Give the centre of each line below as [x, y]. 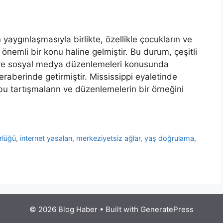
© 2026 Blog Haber [63, 210]
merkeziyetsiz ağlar [109, 138]
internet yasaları [46, 138]
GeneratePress [167, 210]
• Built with [119, 210]
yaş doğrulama [169, 138]
